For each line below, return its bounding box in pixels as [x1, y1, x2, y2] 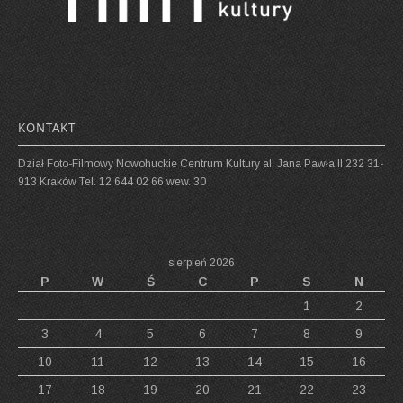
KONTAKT [18, 120, 76, 137]
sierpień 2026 [168, 256, 235, 270]
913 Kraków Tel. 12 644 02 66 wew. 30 [18, 175, 206, 189]
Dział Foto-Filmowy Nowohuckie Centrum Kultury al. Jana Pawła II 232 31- [18, 157, 383, 171]
